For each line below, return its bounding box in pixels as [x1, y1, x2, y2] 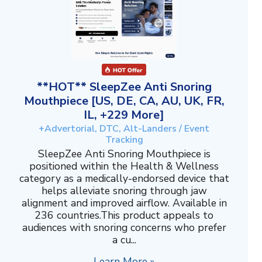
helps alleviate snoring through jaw [41, 184, 207, 198]
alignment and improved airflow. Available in [21, 196, 227, 211]
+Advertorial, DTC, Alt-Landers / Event [39, 122, 209, 136]
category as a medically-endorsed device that [19, 171, 229, 186]
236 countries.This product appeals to [35, 208, 213, 223]
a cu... [112, 233, 136, 247]
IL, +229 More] [84, 107, 164, 123]
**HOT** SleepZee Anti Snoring [36, 79, 212, 95]
